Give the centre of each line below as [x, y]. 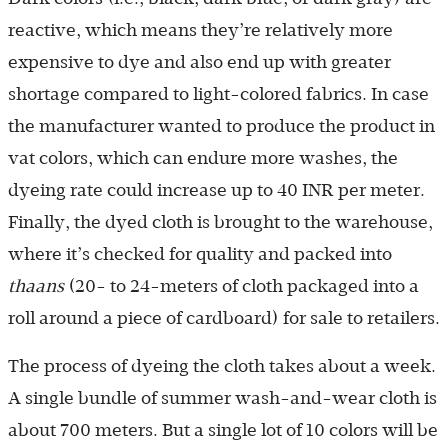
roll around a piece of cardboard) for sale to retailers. [224, 317]
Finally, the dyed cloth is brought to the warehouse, [220, 221]
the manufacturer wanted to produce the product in [221, 125]
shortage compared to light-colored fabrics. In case [218, 93]
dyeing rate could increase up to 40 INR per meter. [216, 189]
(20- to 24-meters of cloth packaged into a [243, 285]
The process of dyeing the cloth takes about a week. [222, 365]
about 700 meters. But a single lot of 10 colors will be [223, 429]
